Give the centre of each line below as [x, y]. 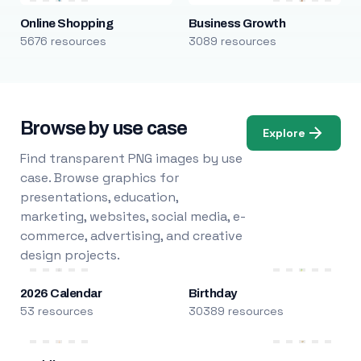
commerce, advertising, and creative [131, 236]
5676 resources [63, 41]
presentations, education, [99, 197]
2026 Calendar [61, 293]
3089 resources [232, 41]
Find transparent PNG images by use [131, 158]
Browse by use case [104, 129]
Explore [284, 133]
